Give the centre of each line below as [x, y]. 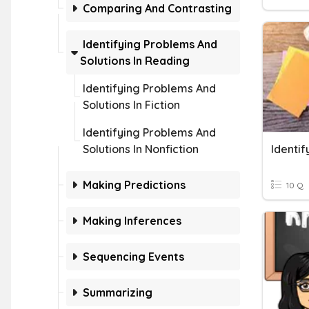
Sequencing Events [133, 257]
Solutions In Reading [135, 61]
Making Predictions [134, 185]
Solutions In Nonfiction [141, 149]
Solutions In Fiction [131, 105]
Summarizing [118, 292]
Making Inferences [132, 221]
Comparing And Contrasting [157, 8]
